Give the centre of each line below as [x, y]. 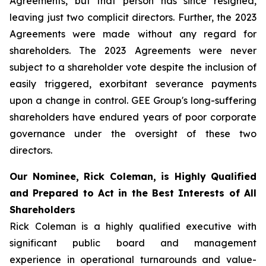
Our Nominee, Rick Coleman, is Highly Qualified [133, 176]
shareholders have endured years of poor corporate [133, 117]
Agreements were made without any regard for [133, 34]
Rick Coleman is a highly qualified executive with [133, 226]
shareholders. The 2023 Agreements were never [133, 50]
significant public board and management [133, 243]
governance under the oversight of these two [133, 134]
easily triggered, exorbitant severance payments [133, 84]
